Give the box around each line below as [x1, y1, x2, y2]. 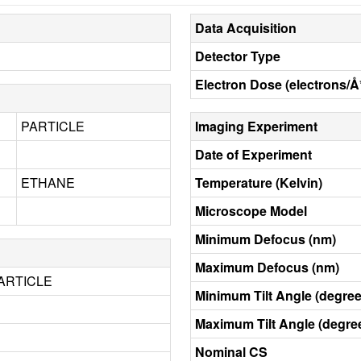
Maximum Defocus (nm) [195, 257, 339, 276]
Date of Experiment [195, 144, 312, 164]
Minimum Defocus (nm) [195, 229, 336, 248]
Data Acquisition [195, 18, 297, 37]
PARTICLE [21, 116, 85, 135]
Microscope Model [195, 201, 307, 220]
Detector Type [195, 46, 280, 65]
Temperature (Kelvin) [195, 172, 322, 192]
